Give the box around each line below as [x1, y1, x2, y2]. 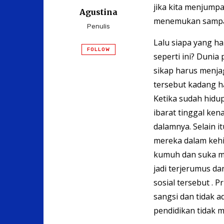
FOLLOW [87, 46, 110, 52]
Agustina [79, 6, 117, 17]
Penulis [87, 22, 110, 30]
